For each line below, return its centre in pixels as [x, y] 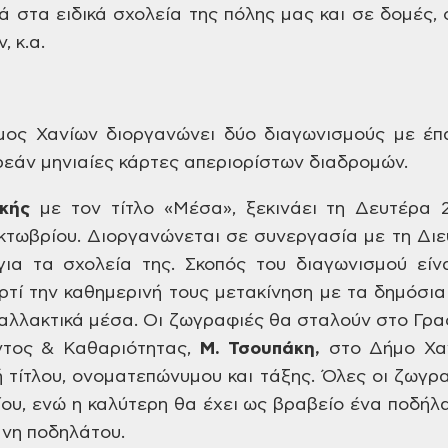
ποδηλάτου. [73, 433]
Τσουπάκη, [274, 349]
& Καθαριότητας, [116, 349]
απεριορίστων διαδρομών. [293, 163]
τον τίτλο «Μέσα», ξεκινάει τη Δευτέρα [246, 209]
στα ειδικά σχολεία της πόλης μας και [178, 15]
